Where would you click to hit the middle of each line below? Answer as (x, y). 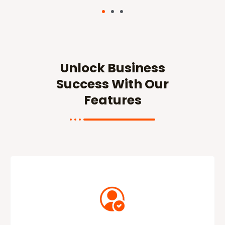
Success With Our (113, 84)
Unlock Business (113, 68)
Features (113, 100)
